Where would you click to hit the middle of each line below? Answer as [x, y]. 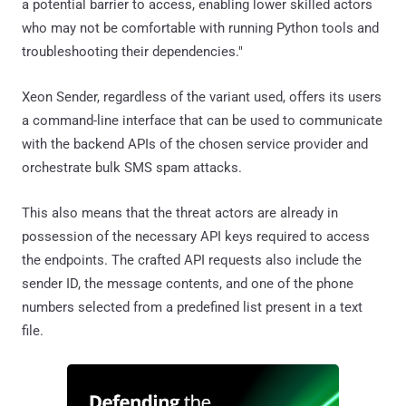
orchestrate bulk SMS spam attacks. [132, 167]
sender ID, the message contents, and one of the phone [188, 283]
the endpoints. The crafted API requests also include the [192, 260]
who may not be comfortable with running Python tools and [200, 28]
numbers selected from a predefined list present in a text [192, 307]
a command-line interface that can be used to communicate [202, 120]
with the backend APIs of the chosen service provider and [195, 144]
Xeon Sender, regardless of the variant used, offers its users [202, 97]
